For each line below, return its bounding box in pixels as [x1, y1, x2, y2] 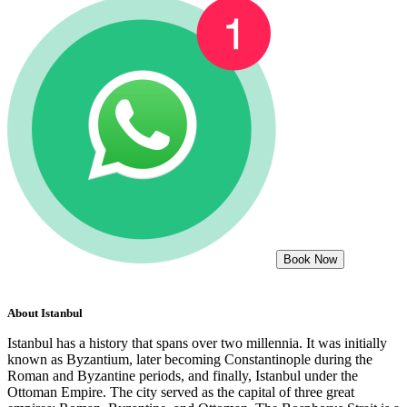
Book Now [283, 253, 337, 267]
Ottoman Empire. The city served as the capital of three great [7, 383, 354, 400]
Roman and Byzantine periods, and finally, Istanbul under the [7, 367, 358, 383]
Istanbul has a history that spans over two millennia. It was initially [7, 334, 387, 351]
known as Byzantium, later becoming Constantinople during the [7, 351, 372, 367]
